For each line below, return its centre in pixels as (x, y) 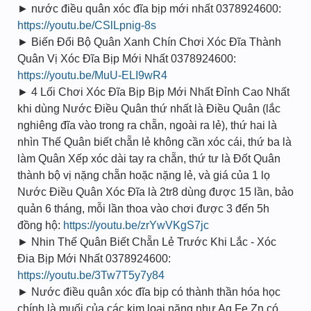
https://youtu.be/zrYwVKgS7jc (136, 225)
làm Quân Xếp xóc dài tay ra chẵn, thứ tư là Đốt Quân (149, 159)
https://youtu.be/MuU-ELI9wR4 (92, 75)
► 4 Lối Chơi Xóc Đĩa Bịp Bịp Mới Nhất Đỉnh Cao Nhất (153, 92)
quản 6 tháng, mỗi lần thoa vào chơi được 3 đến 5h (143, 209)
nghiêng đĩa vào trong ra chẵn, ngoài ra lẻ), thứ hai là (147, 125)
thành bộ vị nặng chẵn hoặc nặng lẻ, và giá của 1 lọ (144, 175)
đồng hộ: (40, 225)
